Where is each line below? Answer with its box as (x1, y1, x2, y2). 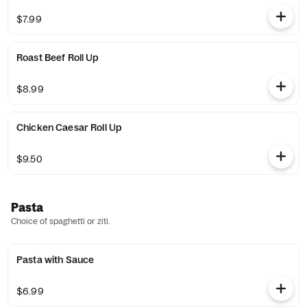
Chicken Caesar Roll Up (16, 121, 123, 134)
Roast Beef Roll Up (16, 51, 99, 64)
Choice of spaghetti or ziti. (11, 216, 110, 226)
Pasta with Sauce (16, 254, 95, 266)
